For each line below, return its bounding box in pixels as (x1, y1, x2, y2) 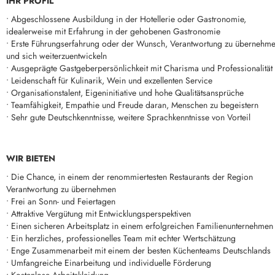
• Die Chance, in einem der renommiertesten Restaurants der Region (6, 171, 253, 183)
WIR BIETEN (6, 152, 55, 165)
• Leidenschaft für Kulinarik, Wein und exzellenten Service (6, 74, 212, 87)
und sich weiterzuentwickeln (6, 50, 107, 62)
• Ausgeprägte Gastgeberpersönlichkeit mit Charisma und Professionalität (6, 62, 273, 74)
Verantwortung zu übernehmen (6, 183, 116, 195)
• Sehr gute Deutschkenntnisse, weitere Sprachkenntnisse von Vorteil (6, 111, 250, 123)
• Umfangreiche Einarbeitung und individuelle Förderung (6, 257, 211, 269)
